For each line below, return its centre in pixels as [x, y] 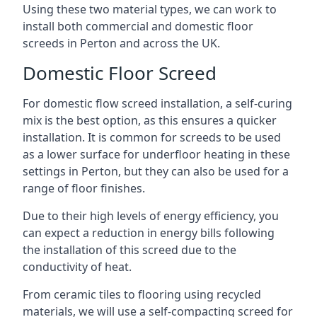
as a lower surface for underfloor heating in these [156, 154]
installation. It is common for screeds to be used [152, 137]
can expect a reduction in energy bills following [149, 233]
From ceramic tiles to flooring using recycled [142, 294]
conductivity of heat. [77, 267]
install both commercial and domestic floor [138, 26]
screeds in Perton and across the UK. [121, 43]
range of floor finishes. [84, 188]
